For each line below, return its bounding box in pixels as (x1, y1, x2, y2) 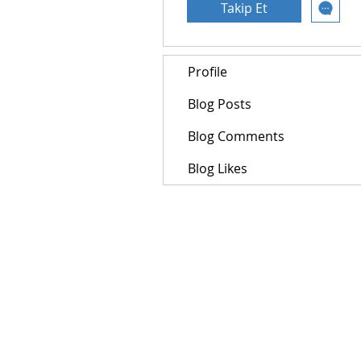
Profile (188, 63, 227, 81)
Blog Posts (188, 95, 251, 113)
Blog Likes (188, 160, 247, 177)
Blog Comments (188, 127, 284, 145)
